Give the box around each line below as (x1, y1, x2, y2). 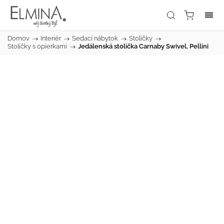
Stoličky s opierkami (7, 42, 67, 50)
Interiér (40, 34, 61, 42)
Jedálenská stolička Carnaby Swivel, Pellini (78, 42, 208, 50)
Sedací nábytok (72, 34, 118, 42)
